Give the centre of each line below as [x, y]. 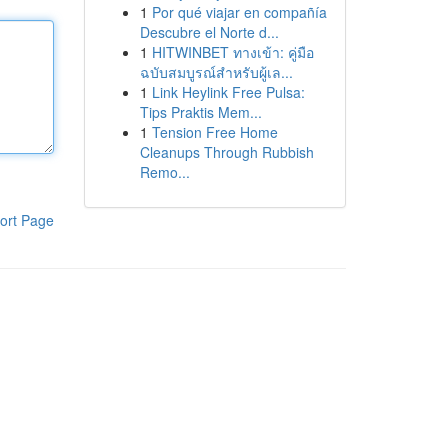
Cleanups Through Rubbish [226, 152]
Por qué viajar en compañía [239, 12]
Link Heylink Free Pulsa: [228, 92]
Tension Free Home [214, 132]
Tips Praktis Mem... [200, 112]
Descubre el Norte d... [209, 32]
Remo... [164, 172]
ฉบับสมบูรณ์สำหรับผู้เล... [216, 72]
